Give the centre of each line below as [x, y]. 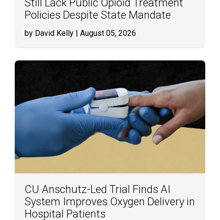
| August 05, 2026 [105, 33]
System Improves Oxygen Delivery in [110, 202]
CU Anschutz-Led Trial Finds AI [97, 189]
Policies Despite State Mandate [98, 15]
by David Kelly [49, 33]
